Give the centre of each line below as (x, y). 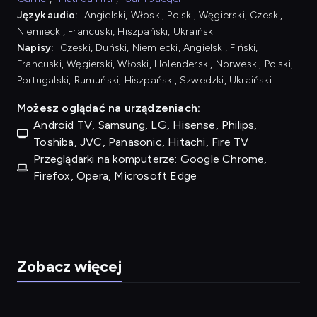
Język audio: (49, 15)
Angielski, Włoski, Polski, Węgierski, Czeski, (183, 15)
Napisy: (37, 47)
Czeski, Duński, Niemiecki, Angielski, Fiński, (159, 47)
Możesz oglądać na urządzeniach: (109, 108)
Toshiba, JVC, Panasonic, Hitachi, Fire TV (141, 142)
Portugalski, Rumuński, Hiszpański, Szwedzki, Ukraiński (144, 80)
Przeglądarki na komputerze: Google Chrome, (150, 158)
